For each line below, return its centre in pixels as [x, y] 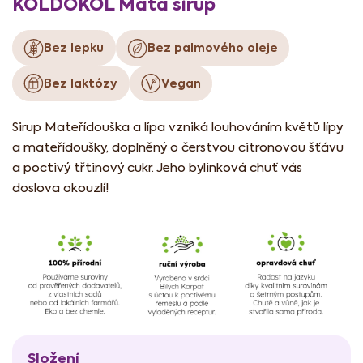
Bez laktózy [81, 83]
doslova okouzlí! [61, 187]
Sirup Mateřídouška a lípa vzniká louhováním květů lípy [177, 126]
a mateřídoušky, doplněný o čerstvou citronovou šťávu [178, 147]
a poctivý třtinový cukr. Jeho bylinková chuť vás [157, 167]
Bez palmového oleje [212, 48]
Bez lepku [74, 48]
